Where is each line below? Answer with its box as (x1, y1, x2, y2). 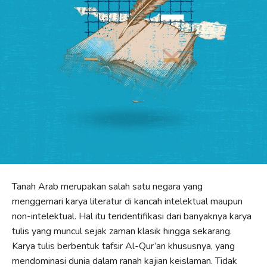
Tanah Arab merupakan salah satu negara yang (12, 179, 203, 193)
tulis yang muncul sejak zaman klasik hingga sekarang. (12, 224, 232, 238)
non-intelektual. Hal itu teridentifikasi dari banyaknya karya (12, 209, 252, 223)
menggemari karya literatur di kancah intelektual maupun (12, 194, 243, 208)
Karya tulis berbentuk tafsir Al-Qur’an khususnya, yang (12, 239, 235, 253)
